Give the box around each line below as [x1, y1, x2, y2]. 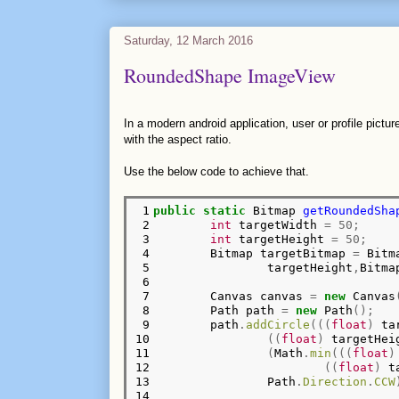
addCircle [246, 317, 311, 331]
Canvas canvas [153, 289, 311, 303]
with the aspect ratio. [123, 133, 232, 147]
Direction [303, 374, 368, 388]
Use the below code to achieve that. [123, 165, 309, 179]
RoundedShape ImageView [123, 62, 336, 89]
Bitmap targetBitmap [153, 246, 354, 260]
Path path [153, 303, 282, 317]
